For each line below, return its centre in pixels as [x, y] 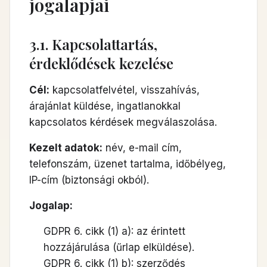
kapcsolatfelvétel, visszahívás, [125, 90]
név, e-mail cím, [142, 148]
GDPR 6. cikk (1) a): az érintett [114, 231]
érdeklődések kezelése [101, 63]
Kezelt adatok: [66, 148]
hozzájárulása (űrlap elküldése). [119, 247]
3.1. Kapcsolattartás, [93, 44]
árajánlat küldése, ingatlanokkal [105, 106]
